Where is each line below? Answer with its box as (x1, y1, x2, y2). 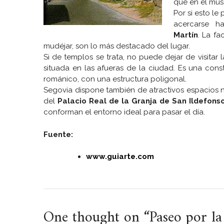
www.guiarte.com (86, 152, 154, 161)
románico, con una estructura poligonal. (43, 74, 186, 84)
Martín (173, 30, 198, 40)
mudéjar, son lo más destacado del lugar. (43, 41, 190, 51)
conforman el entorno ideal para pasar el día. (43, 107, 205, 117)
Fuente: (43, 129, 73, 139)
